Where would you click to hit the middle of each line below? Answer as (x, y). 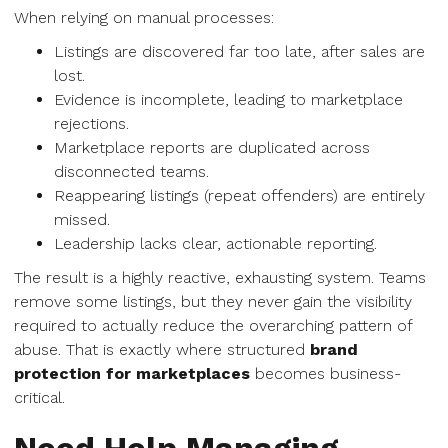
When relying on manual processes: (144, 17)
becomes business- (325, 373)
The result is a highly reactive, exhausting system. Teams (220, 277)
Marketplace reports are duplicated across (212, 147)
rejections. (91, 123)
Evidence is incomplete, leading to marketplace (228, 99)
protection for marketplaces (132, 373)
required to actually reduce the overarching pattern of (213, 325)
